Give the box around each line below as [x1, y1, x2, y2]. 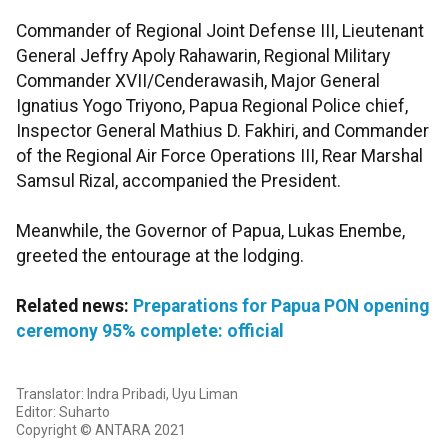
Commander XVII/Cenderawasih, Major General [16, 71, 380, 92]
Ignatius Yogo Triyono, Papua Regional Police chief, [16, 96, 408, 117]
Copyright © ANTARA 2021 [16, 422, 186, 439]
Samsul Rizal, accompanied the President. [16, 171, 341, 192]
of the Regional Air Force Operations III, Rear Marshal [16, 146, 423, 167]
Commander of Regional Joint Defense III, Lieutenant [16, 21, 424, 42]
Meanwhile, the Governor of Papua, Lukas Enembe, [16, 221, 405, 242]
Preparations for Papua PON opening [133, 296, 429, 317]
